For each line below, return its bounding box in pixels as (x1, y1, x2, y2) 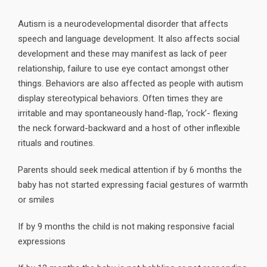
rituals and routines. (18, 137, 95, 148)
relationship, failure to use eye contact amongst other (18, 63, 229, 74)
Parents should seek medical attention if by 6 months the (18, 164, 242, 175)
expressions (18, 235, 66, 247)
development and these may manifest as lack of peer (18, 48, 227, 59)
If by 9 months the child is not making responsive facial (18, 221, 234, 232)
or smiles (18, 194, 54, 205)
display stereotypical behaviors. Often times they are (18, 92, 223, 104)
